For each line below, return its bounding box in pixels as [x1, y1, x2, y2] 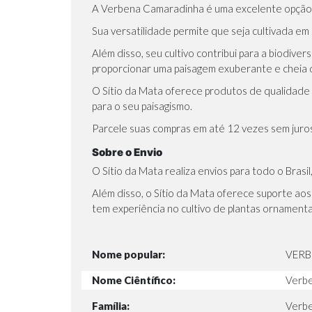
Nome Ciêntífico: [92, 274, 175, 287]
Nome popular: [92, 248, 165, 261]
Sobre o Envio [92, 145, 162, 159]
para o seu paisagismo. [92, 99, 192, 112]
